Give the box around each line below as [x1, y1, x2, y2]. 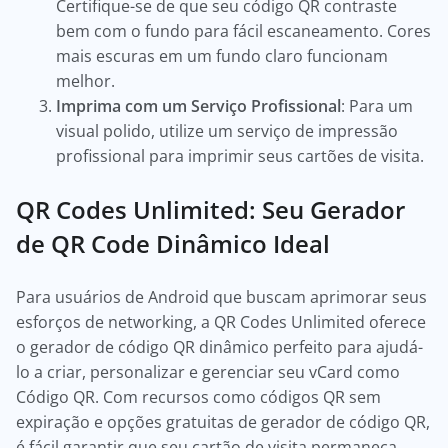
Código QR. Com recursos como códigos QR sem [16, 386, 381, 408]
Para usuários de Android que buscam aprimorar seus [16, 286, 427, 308]
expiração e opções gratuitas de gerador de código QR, [16, 411, 430, 433]
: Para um [341, 95, 413, 117]
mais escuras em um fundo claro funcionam [56, 45, 388, 67]
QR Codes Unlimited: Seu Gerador [16, 193, 405, 226]
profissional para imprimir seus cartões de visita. [56, 145, 428, 167]
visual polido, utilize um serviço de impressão [56, 120, 398, 142]
